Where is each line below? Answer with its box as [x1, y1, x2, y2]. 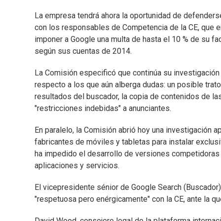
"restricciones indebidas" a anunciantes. [35, 104, 171, 113]
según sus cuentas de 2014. [35, 46, 132, 56]
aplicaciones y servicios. [35, 161, 119, 171]
